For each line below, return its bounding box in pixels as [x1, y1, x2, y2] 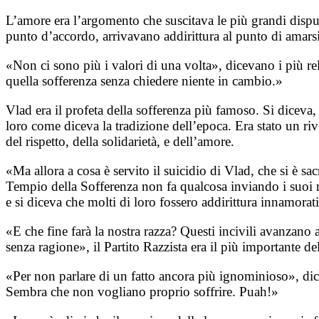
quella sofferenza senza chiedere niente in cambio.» [6, 73, 283, 89]
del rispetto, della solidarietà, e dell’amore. [6, 134, 234, 150]
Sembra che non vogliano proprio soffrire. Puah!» [6, 284, 278, 300]
